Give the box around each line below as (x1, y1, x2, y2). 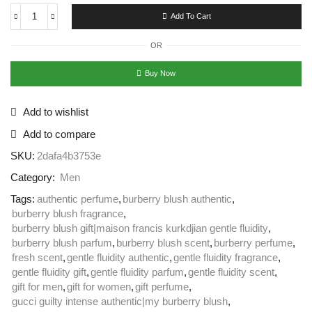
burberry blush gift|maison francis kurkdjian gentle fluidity (12, 222, 268, 234)
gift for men (12, 281, 63, 292)
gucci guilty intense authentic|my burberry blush (12, 295, 228, 307)
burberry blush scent (116, 237, 210, 249)
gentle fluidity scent (188, 266, 274, 278)
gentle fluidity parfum (91, 266, 184, 278)
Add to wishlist (23, 106, 88, 118)
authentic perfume (37, 193, 118, 205)
